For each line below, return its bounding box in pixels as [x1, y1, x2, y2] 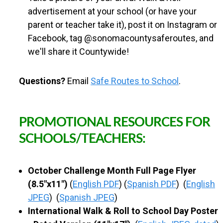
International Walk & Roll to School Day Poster [28, 205, 218, 216]
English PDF [73, 178, 119, 189]
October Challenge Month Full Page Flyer [28, 165, 196, 176]
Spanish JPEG [59, 192, 114, 203]
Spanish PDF [127, 178, 176, 189]
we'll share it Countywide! [28, 46, 129, 57]
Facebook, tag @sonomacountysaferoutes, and [28, 33, 214, 44]
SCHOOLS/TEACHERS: [19, 132, 150, 145]
